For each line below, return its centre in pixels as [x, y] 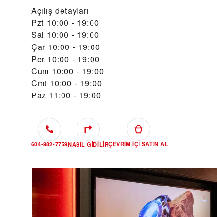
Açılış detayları [60, 10]
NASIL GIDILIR [88, 145]
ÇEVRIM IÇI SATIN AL [139, 144]
